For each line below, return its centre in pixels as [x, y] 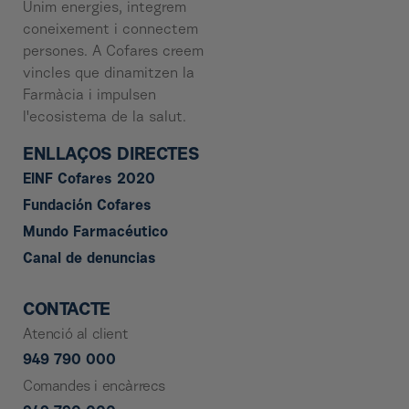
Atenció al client [76, 336]
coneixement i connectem [110, 31]
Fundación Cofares [87, 207]
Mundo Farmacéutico [95, 233]
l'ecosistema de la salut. [105, 118]
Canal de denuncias [89, 260]
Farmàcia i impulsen [89, 96]
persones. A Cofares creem [113, 52]
